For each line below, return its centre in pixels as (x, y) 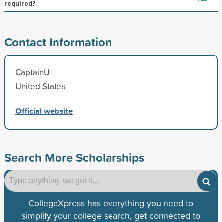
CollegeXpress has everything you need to (111, 203)
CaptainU (32, 72)
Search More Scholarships (74, 157)
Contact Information (58, 41)
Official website (44, 111)
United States (40, 86)
